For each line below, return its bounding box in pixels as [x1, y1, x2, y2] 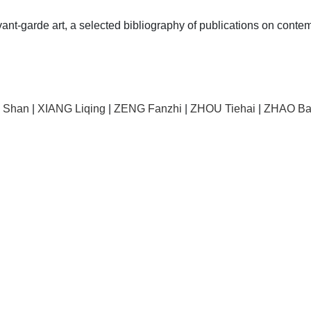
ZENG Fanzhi [114, 102, 182, 115]
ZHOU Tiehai [190, 102, 255, 115]
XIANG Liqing [37, 102, 106, 115]
